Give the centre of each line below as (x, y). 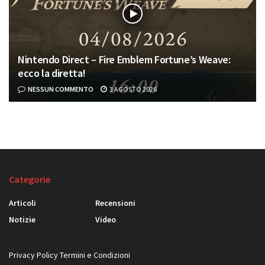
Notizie (22, 219)
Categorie (30, 179)
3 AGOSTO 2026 (132, 89)
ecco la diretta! (52, 73)
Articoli (22, 203)
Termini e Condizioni (95, 255)
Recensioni (115, 203)
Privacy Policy (33, 255)
